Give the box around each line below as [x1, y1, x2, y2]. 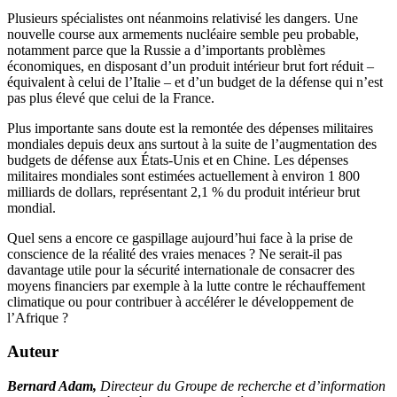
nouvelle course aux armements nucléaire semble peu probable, [7, 26, 359, 42]
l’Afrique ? [7, 309, 68, 325]
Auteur [7, 342, 58, 362]
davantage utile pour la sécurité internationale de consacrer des [7, 261, 354, 277]
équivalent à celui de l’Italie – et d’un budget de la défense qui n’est [7, 74, 383, 90]
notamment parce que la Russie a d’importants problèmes [7, 42, 325, 58]
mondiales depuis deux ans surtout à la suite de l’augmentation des [7, 136, 377, 152]
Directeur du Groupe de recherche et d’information [100, 378, 385, 393]
